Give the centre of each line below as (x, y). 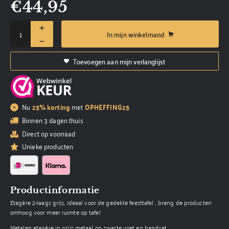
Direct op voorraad (49, 133)
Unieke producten (48, 146)
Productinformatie (55, 190)
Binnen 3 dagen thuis (53, 120)
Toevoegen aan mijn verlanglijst (119, 61)
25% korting (51, 107)
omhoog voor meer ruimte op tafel (55, 212)
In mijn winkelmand (135, 34)
